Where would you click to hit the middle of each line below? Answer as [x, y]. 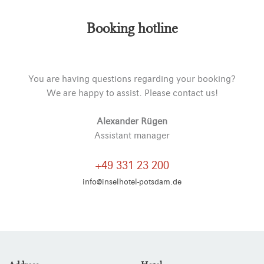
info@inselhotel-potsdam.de [132, 182]
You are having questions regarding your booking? [132, 79]
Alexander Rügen [132, 121]
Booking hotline [132, 28]
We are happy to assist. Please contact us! [132, 93]
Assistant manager [132, 135]
